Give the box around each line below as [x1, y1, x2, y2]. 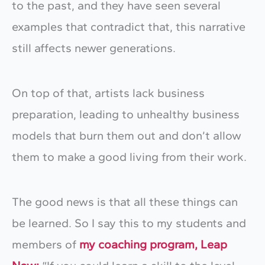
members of [12, 237, 79, 251]
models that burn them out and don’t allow [12, 128, 241, 143]
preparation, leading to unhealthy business [12, 106, 240, 121]
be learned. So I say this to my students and [12, 215, 246, 230]
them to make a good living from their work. [12, 149, 250, 164]
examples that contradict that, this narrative [12, 19, 245, 34]
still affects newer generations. [12, 40, 179, 55]
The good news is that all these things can [12, 194, 238, 209]
